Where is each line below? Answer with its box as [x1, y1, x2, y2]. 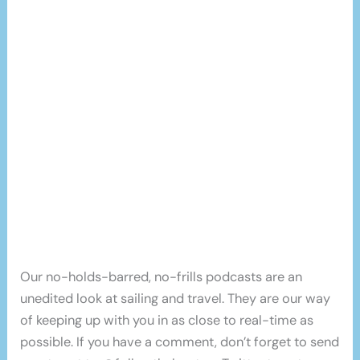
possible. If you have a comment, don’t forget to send [20, 333, 340, 351]
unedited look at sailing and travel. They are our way [20, 290, 331, 308]
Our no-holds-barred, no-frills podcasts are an [20, 268, 303, 286]
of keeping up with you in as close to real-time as [20, 312, 314, 329]
